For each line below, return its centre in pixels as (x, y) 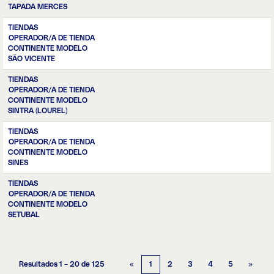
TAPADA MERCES (38, 7)
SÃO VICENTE (31, 59)
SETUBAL (24, 215)
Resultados (39, 264)
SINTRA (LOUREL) (38, 111)
